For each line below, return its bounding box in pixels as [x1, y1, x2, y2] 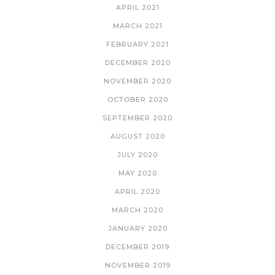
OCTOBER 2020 [107, 95, 168, 104]
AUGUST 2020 [110, 131, 165, 141]
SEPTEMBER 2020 [103, 113, 172, 122]
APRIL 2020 [115, 187, 160, 196]
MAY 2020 [118, 168, 157, 177]
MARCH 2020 [112, 205, 163, 214]
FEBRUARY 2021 [106, 39, 169, 48]
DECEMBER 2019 [106, 242, 169, 251]
